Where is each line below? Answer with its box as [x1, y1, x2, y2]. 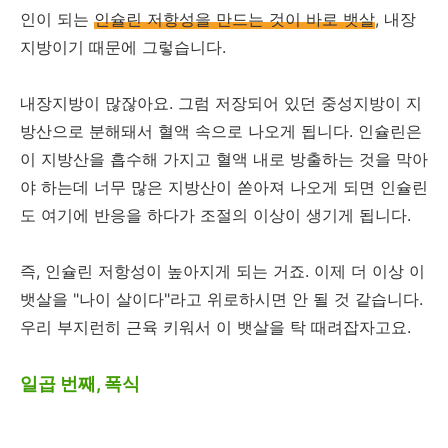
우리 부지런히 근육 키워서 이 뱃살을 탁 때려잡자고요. [20, 317, 411, 337]
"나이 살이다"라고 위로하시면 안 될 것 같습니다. [73, 289, 423, 309]
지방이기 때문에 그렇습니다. [20, 37, 226, 57]
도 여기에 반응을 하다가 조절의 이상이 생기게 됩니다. [20, 205, 411, 225]
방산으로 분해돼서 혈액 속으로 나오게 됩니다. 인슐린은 [20, 121, 422, 141]
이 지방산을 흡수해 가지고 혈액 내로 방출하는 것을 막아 [20, 149, 428, 169]
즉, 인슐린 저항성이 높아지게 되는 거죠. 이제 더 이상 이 [20, 261, 425, 281]
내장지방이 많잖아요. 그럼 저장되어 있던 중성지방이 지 [20, 93, 422, 113]
